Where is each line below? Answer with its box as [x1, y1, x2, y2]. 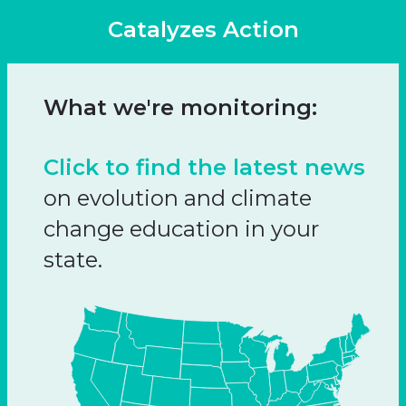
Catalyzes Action [107, 16, 299, 43]
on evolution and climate [43, 185, 312, 211]
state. [43, 246, 102, 273]
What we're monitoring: [43, 94, 317, 121]
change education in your [43, 216, 319, 242]
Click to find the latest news [43, 154, 365, 180]
